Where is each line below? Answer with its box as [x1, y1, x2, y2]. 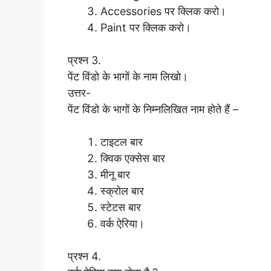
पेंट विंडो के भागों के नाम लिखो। [68, 70, 188, 83]
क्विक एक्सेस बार [100, 151, 165, 165]
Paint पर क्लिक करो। [100, 21, 191, 34]
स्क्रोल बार [100, 184, 144, 197]
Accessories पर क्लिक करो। [100, 4, 226, 18]
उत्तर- [68, 86, 91, 99]
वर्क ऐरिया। [100, 217, 145, 230]
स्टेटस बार [100, 200, 141, 214]
